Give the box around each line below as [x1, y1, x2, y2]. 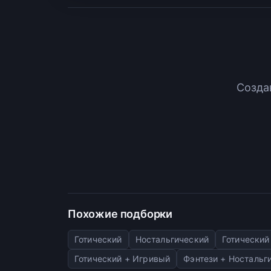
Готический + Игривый [74, 253, 171, 264]
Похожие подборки [68, 207, 173, 220]
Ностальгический [135, 233, 209, 244]
